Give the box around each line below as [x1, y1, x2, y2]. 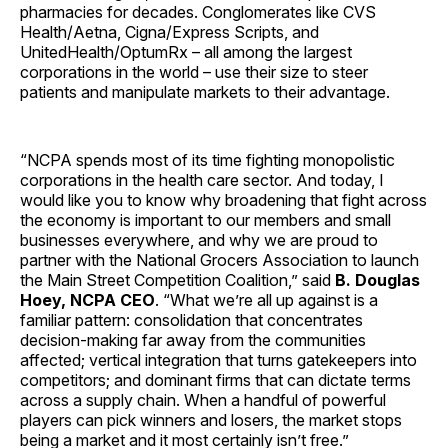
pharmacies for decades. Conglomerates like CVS [20, 2, 376, 23]
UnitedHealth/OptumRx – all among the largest [20, 42, 352, 63]
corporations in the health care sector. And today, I [20, 170, 384, 191]
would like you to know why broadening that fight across [20, 190, 427, 211]
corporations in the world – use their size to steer [20, 62, 368, 83]
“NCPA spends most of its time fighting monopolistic [20, 150, 395, 171]
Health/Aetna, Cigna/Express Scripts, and [20, 22, 319, 43]
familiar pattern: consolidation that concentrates [20, 310, 363, 331]
